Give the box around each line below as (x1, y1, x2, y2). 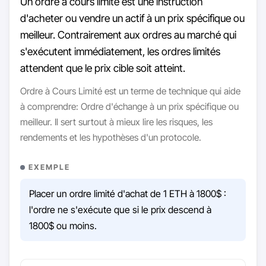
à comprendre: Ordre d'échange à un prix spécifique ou (20, 100, 239, 112)
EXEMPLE (28, 162, 70, 172)
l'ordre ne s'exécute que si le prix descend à (28, 203, 211, 216)
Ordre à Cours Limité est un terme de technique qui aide (20, 85, 240, 97)
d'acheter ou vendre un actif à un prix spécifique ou (20, 11, 245, 24)
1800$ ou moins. (28, 219, 97, 232)
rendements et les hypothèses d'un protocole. (20, 131, 201, 143)
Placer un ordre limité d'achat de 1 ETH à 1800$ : (28, 187, 226, 199)
